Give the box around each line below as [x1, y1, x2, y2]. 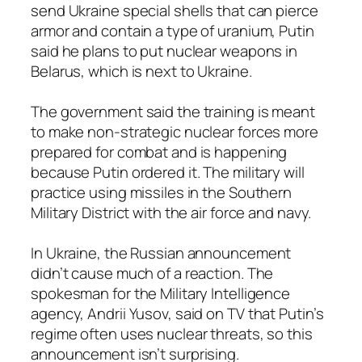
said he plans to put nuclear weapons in [31, 40, 298, 61]
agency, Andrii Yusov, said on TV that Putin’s [31, 302, 324, 324]
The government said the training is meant [31, 100, 315, 122]
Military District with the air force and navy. [31, 201, 312, 223]
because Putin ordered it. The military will [31, 161, 305, 183]
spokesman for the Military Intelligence [31, 282, 291, 304]
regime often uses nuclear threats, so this [31, 322, 313, 344]
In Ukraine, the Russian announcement [31, 242, 292, 263]
